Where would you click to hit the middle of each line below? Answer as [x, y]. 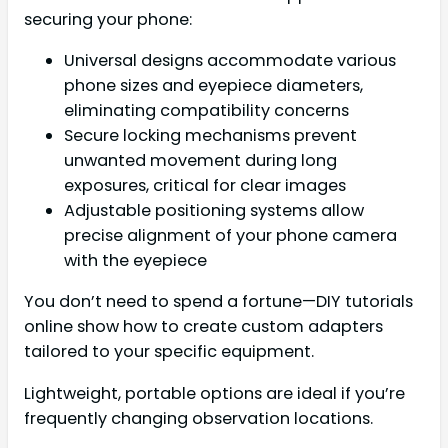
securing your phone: [108, 19]
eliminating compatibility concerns [206, 111]
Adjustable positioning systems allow [214, 211]
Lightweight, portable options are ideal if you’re [214, 393]
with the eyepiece [135, 261]
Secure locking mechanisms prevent [210, 136]
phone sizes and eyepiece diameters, [213, 86]
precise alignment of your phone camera [230, 236]
